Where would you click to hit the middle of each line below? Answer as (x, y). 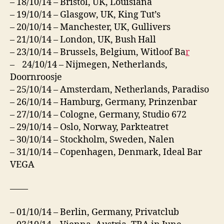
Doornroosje (36, 77)
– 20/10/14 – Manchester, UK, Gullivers (90, 27)
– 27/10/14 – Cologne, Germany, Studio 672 (98, 115)
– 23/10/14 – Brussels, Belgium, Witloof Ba (98, 52)
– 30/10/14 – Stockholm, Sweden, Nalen (92, 140)
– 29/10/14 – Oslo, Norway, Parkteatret (89, 127)
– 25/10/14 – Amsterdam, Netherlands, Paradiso (109, 90)
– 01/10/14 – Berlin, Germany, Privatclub (94, 212)
